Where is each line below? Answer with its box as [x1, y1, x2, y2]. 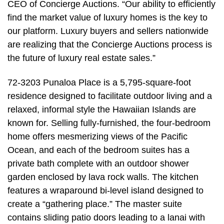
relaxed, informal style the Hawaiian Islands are [7, 104, 196, 115]
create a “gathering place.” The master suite [7, 199, 182, 209]
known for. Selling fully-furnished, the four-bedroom [7, 118, 210, 128]
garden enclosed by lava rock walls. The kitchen [7, 172, 198, 182]
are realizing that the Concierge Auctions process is [7, 39, 212, 49]
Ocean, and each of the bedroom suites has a [7, 145, 189, 155]
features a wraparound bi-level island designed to [7, 185, 203, 196]
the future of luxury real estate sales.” [7, 52, 155, 63]
